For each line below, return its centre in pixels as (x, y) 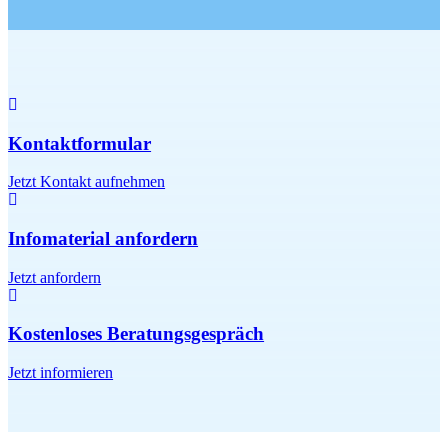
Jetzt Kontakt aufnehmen (87, 182)
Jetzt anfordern (55, 277)
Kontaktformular (80, 143)
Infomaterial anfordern (103, 238)
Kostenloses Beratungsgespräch (136, 334)
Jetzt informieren (61, 373)
